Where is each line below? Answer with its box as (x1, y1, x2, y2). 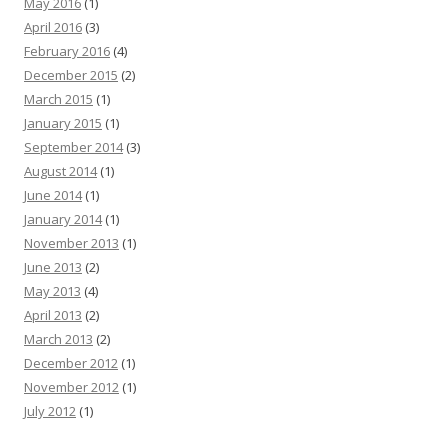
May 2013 (24, 282, 81, 301)
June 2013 (24, 258, 82, 277)
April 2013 (24, 306, 82, 325)
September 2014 (24, 138, 123, 157)
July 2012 (24, 402, 76, 421)
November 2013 (24, 234, 119, 253)
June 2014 (24, 186, 82, 205)
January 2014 (24, 210, 102, 229)
